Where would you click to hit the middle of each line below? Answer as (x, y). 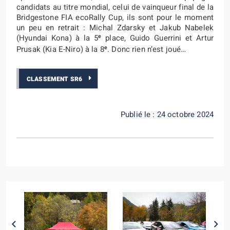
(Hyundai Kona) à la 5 (57, 38)
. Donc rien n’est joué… (147, 49)
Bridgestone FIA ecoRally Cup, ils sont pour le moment (115, 17)
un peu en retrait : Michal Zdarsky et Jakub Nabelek (115, 28)
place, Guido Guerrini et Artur (157, 38)
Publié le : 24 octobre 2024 (167, 114)
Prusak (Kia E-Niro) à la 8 (60, 49)
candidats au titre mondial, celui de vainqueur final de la (115, 7)
